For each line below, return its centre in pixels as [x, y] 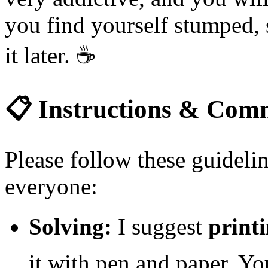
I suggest [160, 227]
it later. [40, 56]
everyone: [51, 187]
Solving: [70, 227]
